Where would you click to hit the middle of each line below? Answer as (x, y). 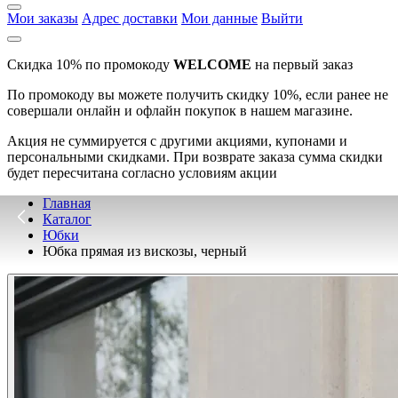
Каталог (67, 219)
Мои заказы (43, 18)
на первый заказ (304, 64)
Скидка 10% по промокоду (90, 64)
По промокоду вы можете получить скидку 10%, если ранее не (198, 95)
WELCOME (212, 64)
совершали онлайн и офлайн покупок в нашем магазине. (180, 111)
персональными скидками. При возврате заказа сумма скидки (195, 157)
